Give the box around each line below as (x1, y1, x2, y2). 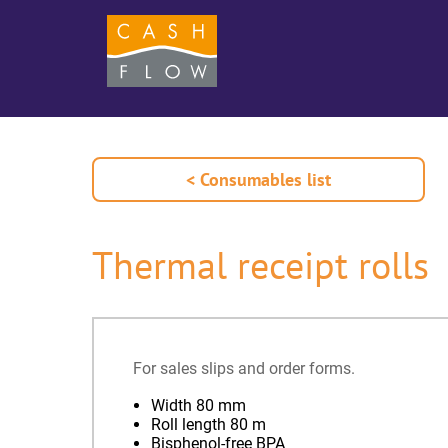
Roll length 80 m (150, 415, 266, 435)
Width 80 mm (150, 396, 246, 416)
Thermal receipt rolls (92, 240, 429, 291)
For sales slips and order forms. (133, 359, 355, 379)
